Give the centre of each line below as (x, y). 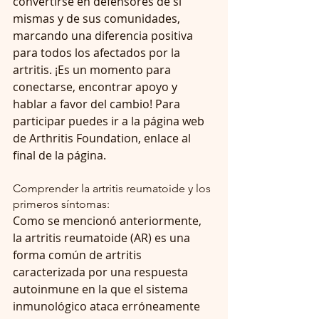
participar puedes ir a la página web (110, 121)
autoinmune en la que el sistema (102, 289)
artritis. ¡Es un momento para (93, 69)
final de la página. (59, 155)
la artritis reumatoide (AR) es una (103, 237)
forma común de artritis (79, 255)
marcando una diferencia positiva (104, 35)
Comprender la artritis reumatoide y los (113, 188)
